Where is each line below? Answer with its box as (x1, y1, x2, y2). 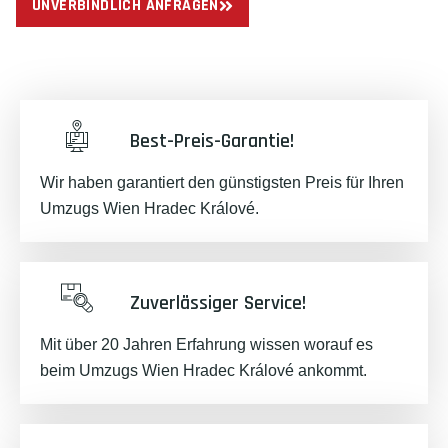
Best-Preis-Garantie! (129, 128, 294, 154)
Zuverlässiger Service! (129, 290, 306, 316)
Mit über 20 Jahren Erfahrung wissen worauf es (40, 336, 373, 353)
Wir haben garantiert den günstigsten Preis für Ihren (40, 174, 404, 191)
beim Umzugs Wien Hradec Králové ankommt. (40, 362, 367, 379)
